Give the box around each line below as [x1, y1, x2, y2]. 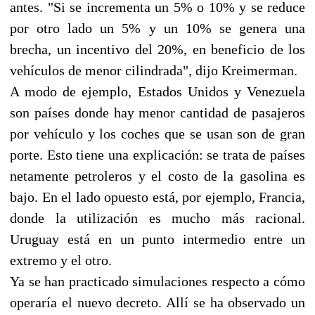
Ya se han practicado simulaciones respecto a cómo [10, 273, 305, 289]
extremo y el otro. [10, 252, 112, 268]
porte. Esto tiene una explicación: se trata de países [10, 146, 305, 162]
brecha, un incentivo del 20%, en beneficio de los [10, 41, 305, 57]
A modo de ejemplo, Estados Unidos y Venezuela [10, 83, 305, 99]
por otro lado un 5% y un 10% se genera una [10, 20, 305, 36]
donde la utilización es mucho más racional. [10, 210, 305, 226]
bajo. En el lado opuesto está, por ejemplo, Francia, [10, 188, 305, 205]
